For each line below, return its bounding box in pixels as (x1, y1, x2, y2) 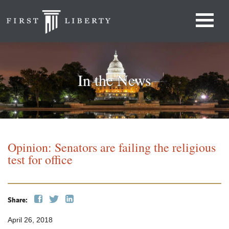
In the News (78, 70, 151, 90)
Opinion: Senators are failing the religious (8, 139, 216, 156)
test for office (8, 151, 73, 168)
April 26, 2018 (8, 216, 53, 224)
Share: (8, 196, 29, 204)
